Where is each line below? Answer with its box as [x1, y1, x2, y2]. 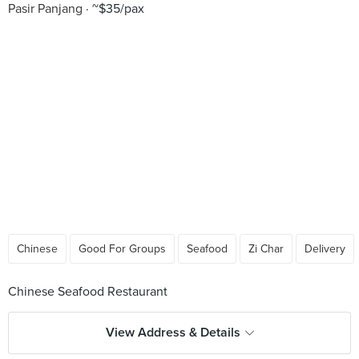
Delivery [305, 242, 345, 256]
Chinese [17, 242, 58, 256]
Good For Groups [79, 242, 166, 256]
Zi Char [248, 242, 284, 256]
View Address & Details [105, 325, 240, 341]
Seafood [187, 242, 228, 256]
